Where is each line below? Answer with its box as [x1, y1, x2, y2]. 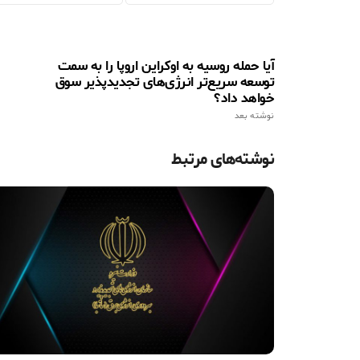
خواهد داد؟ [214, 86, 274, 109]
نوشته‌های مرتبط [171, 145, 274, 173]
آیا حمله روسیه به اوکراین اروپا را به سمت [57, 54, 274, 77]
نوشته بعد [235, 108, 274, 123]
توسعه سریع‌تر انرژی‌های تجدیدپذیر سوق [55, 70, 274, 93]
